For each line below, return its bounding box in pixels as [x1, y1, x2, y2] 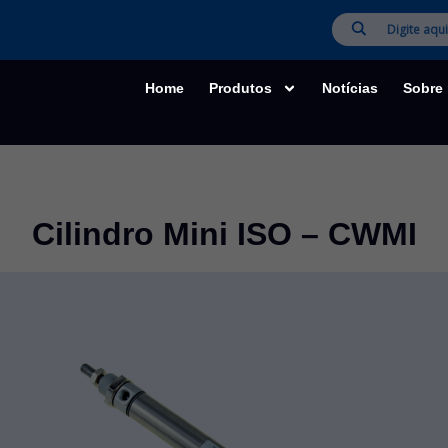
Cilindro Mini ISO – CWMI [31, 215, 417, 252]
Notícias [321, 80, 378, 97]
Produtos [209, 80, 273, 97]
